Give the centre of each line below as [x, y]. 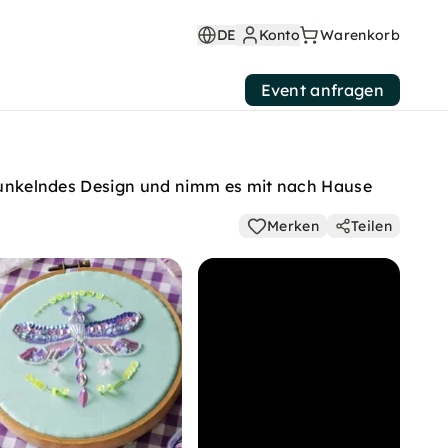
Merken [293, 226]
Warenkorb [360, 35]
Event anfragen [322, 90]
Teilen [371, 226]
